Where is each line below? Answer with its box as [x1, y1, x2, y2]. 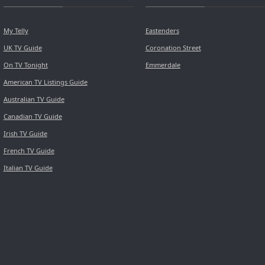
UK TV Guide [3, 43, 42, 53]
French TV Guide [3, 146, 54, 156]
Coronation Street [145, 43, 201, 53]
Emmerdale [145, 60, 180, 70]
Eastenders [145, 26, 179, 35]
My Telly [3, 26, 28, 35]
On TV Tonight [3, 60, 48, 70]
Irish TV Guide [3, 129, 47, 138]
